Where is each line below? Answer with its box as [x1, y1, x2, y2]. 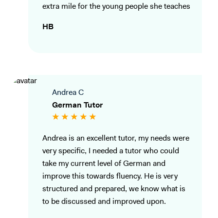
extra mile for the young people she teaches [42, 3, 190, 11]
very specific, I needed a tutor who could [42, 147, 179, 156]
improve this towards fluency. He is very [42, 173, 178, 181]
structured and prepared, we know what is [42, 185, 185, 194]
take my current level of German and [42, 160, 165, 168]
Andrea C [52, 89, 84, 97]
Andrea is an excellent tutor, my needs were [42, 135, 189, 143]
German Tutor [52, 102, 103, 110]
